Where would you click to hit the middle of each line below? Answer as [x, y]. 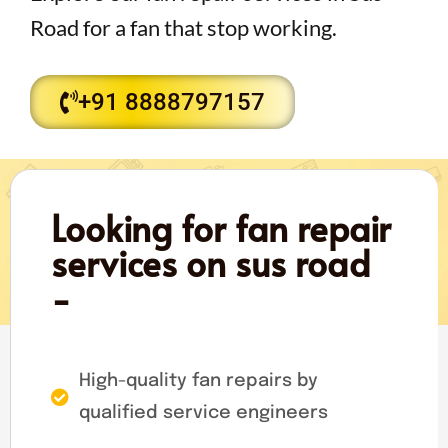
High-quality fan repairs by [198, 380]
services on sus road [210, 262]
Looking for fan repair [221, 227]
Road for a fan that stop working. [183, 27]
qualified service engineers [203, 412]
